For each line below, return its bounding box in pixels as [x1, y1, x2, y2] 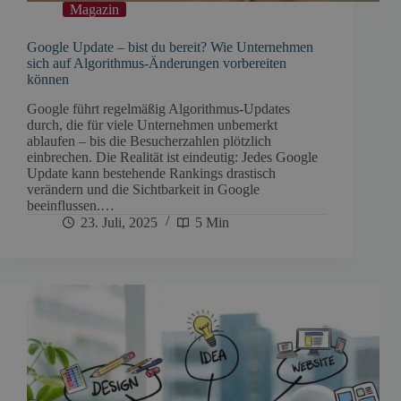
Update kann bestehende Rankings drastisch [27, 165, 276, 181]
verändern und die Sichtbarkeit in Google [27, 181, 260, 197]
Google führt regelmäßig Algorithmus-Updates [27, 100, 290, 116]
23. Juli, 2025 [81, 214, 158, 230]
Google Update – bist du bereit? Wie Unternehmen [27, 38, 313, 55]
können [27, 71, 69, 87]
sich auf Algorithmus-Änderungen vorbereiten [27, 55, 286, 71]
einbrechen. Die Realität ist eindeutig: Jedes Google [27, 149, 318, 165]
